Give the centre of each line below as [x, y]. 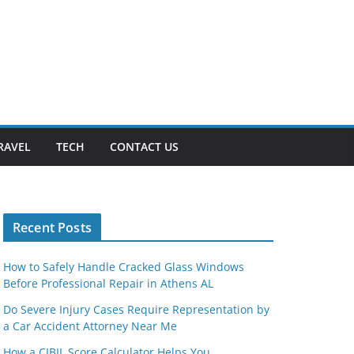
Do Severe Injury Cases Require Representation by [136, 310]
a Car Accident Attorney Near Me [90, 326]
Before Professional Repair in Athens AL [108, 284]
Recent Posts [52, 228]
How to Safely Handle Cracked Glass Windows [124, 267]
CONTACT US [144, 147]
